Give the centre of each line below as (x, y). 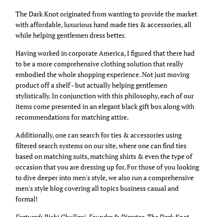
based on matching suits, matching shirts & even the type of (104, 156)
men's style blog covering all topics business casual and (97, 188)
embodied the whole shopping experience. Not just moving (102, 74)
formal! (27, 199)
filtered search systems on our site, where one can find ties (101, 145)
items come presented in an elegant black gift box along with (105, 106)
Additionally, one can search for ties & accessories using (99, 135)
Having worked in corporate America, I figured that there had (105, 53)
